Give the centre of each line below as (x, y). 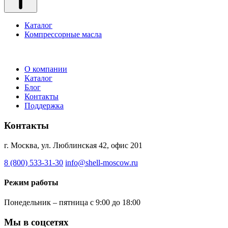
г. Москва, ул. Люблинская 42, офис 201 (73, 145)
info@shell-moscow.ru (102, 162)
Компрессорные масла (63, 35)
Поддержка (44, 106)
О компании (46, 69)
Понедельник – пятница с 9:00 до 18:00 (72, 203)
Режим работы (31, 182)
